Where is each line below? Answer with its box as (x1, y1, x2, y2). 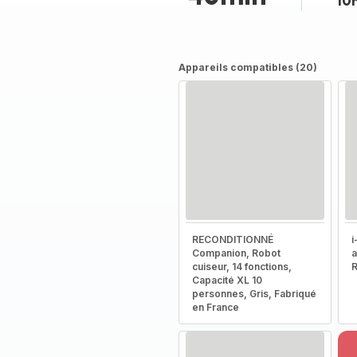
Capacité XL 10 (191, 274, 262, 286)
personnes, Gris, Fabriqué (191, 288, 316, 300)
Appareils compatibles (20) (178, 61, 317, 73)
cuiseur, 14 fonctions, (191, 261, 292, 273)
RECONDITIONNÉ (191, 233, 273, 245)
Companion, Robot (191, 247, 280, 259)
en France (191, 301, 239, 313)
